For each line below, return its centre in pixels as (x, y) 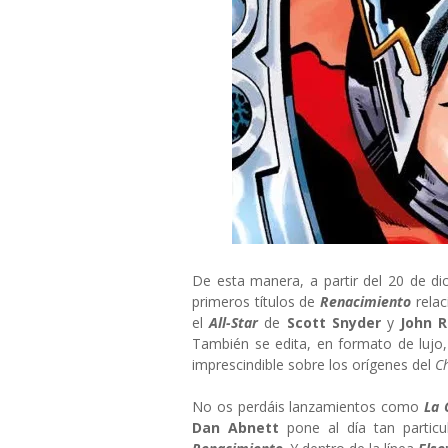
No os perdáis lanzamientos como (308, 406)
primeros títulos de (256, 301)
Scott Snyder (336, 322)
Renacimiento (367, 301)
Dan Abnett (236, 427)
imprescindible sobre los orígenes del (313, 364)
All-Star (237, 322)
